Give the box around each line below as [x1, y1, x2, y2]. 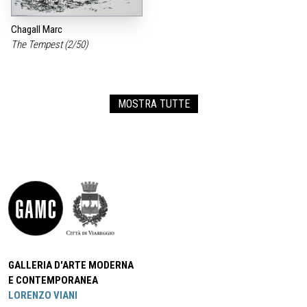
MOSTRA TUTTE [117, 97, 190, 111]
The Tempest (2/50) [11, 38, 90, 51]
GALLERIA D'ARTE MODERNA [8, 259, 134, 272]
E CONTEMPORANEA [8, 274, 98, 287]
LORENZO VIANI [8, 289, 77, 302]
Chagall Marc [11, 23, 62, 36]
